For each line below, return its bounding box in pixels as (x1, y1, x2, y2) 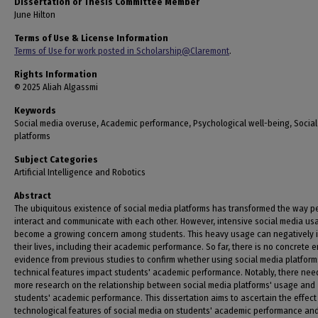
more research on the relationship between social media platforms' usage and (14, 280, 315, 290)
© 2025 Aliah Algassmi (14, 82, 98, 92)
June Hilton (14, 9, 55, 20)
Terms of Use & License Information (14, 33, 168, 43)
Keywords (14, 105, 56, 116)
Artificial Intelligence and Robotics (14, 167, 146, 177)
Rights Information (14, 69, 97, 79)
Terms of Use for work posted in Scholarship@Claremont (14, 45, 229, 56)
